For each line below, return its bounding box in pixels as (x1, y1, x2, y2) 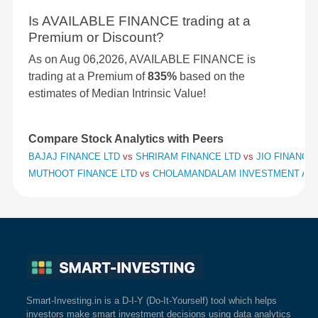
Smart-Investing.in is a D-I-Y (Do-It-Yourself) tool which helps (26, 295, 277, 307)
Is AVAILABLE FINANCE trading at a (28, 13, 251, 29)
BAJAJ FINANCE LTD (28, 151, 123, 163)
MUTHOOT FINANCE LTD (28, 168, 140, 180)
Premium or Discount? (28, 30, 164, 45)
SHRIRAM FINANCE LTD (133, 151, 243, 163)
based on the (177, 70, 245, 83)
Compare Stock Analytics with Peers (28, 133, 224, 146)
